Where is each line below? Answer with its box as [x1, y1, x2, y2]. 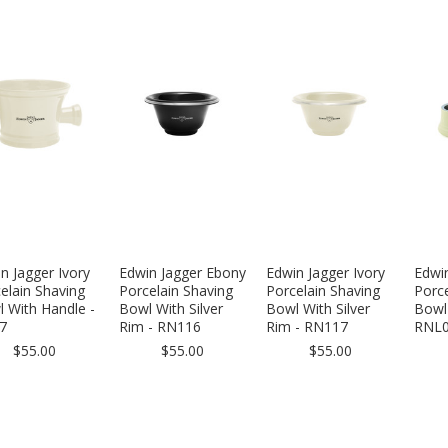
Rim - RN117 [266, 317, 349, 336]
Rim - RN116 [118, 317, 201, 336]
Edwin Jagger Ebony [118, 263, 246, 282]
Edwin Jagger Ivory [266, 263, 386, 282]
